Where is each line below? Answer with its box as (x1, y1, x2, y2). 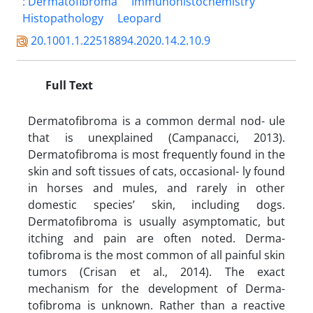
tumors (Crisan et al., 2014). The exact (28, 263, 285, 279)
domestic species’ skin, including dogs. (28, 196, 285, 212)
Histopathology (22, 10, 103, 26)
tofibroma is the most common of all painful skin (28, 247, 285, 263)
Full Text (43, 77, 93, 93)
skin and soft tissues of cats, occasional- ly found (28, 163, 285, 179)
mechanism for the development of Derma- (28, 280, 285, 296)
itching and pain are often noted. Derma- (28, 230, 285, 246)
